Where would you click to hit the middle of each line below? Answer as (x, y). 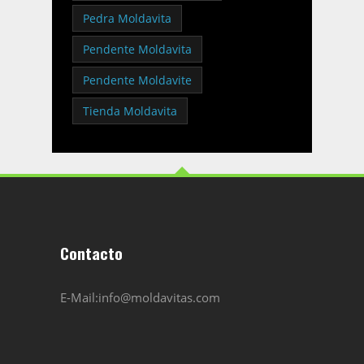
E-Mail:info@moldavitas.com (140, 297)
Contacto (91, 253)
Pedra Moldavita (127, 18)
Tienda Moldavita (130, 111)
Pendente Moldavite (137, 80)
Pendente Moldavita (137, 49)
